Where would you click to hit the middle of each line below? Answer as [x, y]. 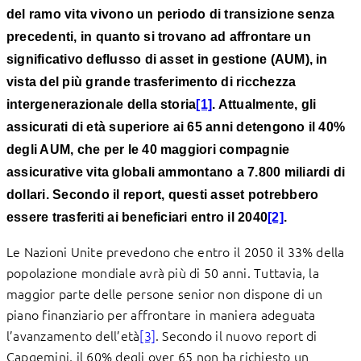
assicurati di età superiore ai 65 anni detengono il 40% [176, 127]
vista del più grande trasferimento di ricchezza [151, 81]
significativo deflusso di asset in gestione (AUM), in [167, 59]
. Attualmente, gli [264, 104]
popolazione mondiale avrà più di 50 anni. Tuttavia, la [163, 272]
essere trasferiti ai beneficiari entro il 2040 [137, 217]
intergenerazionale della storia [102, 104]
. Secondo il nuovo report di [237, 335]
